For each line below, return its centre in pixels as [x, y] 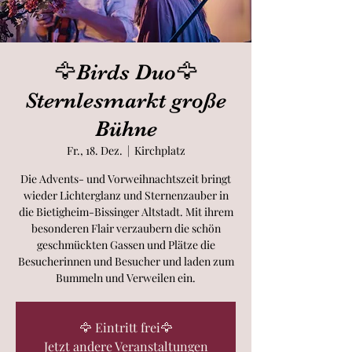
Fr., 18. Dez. [94, 150]
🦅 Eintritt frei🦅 [126, 327]
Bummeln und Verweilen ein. [126, 278]
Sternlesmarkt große [126, 101]
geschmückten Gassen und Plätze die [126, 245]
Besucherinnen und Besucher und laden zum [126, 261]
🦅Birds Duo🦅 [126, 72]
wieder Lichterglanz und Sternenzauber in [126, 195]
